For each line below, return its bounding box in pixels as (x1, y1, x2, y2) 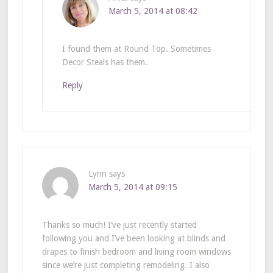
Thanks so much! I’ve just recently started (41, 219, 197, 230)
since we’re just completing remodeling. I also (41, 260, 210, 270)
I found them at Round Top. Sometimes (62, 43, 211, 54)
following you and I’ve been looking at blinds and (41, 233, 225, 243)
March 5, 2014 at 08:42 (108, 5, 197, 16)
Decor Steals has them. (62, 57, 147, 67)
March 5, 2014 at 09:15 (88, 182, 177, 192)
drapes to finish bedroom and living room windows (41, 246, 231, 257)
